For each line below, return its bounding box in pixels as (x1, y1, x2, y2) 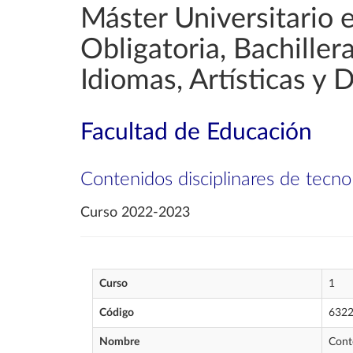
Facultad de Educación (80, 121, 312, 144)
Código (99, 307, 134, 318)
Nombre (99, 336, 139, 347)
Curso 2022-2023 (80, 206, 190, 220)
